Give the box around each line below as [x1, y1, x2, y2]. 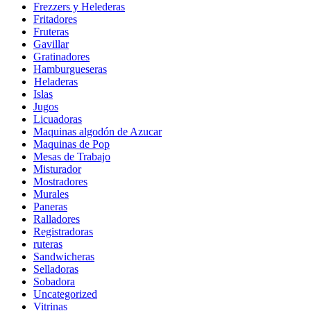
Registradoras [33, 225, 93, 237]
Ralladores [33, 212, 80, 225]
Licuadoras [33, 112, 82, 125]
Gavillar [33, 37, 69, 50]
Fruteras [33, 25, 69, 37]
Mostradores [33, 175, 87, 187]
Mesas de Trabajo [33, 150, 110, 162]
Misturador [33, 162, 81, 175]
